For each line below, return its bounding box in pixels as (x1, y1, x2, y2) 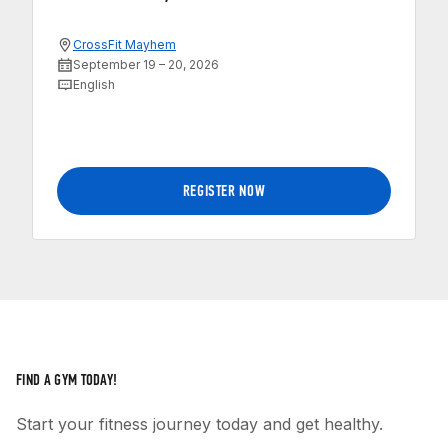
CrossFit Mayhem (73, 37, 176, 53)
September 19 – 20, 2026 (73, 57, 219, 73)
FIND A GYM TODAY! (16, 370, 118, 390)
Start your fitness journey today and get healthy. (16, 414, 383, 435)
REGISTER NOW (182, 181, 266, 201)
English (73, 77, 115, 93)
